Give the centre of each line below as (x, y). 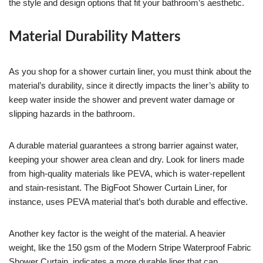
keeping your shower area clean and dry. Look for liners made (127, 159)
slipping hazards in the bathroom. (72, 113)
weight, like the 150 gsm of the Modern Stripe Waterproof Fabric (130, 247)
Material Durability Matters (95, 37)
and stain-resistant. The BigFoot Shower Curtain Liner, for (118, 187)
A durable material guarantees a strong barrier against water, (124, 145)
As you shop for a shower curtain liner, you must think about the (130, 71)
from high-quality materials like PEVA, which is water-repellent (127, 173)
